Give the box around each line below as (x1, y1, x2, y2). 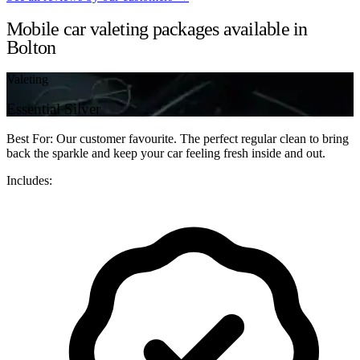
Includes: (6, 173, 52, 187)
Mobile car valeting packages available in (6, 18, 308, 39)
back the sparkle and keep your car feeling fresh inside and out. (6, 145, 325, 160)
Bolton (6, 36, 56, 58)
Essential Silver (6, 100, 100, 118)
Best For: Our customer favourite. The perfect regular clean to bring (6, 131, 349, 145)
